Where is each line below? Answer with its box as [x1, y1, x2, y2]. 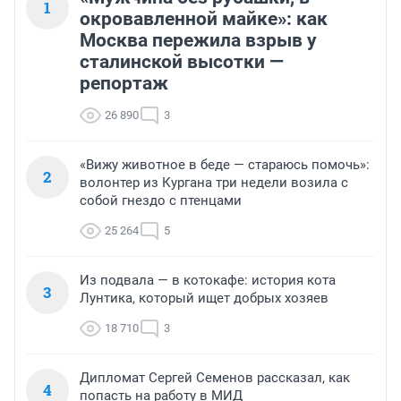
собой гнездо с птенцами [80, 192, 242, 209]
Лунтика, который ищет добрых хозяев [80, 290, 328, 307]
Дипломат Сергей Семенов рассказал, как [80, 370, 350, 387]
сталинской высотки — [80, 51, 284, 73]
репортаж [80, 73, 168, 95]
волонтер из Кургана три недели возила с [80, 175, 348, 192]
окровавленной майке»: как [80, 8, 328, 30]
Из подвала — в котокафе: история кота [80, 272, 336, 289]
